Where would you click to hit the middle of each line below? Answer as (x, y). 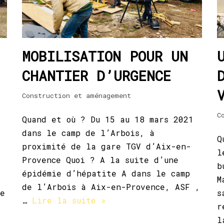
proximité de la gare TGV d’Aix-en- (106, 146)
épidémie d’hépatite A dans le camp (106, 173)
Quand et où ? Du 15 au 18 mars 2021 (108, 119)
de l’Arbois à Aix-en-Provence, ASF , (111, 186)
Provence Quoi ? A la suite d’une (100, 159)
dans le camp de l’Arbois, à (88, 132)
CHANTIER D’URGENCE (96, 75)
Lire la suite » (69, 200)
